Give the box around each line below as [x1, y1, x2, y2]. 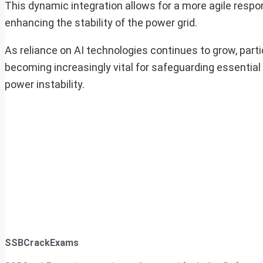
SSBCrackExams [5, 237, 79, 248]
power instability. [5, 78, 85, 91]
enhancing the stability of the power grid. [5, 16, 197, 29]
